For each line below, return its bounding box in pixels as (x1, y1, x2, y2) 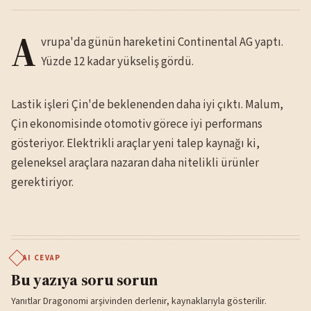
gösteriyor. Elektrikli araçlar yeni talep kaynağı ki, (11, 135, 260, 152)
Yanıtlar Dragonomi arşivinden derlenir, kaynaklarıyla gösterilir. (11, 294, 267, 308)
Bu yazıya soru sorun (11, 268, 159, 291)
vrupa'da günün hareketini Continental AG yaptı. (40, 33, 283, 51)
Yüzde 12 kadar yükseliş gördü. (40, 53, 194, 70)
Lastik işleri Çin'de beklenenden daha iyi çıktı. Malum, (11, 96, 283, 113)
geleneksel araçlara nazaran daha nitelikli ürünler (11, 154, 259, 171)
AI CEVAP (23, 252, 61, 263)
